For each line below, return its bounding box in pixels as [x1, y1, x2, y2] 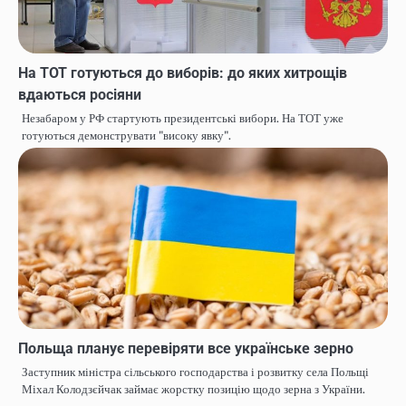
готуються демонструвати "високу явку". [22, 129, 231, 143]
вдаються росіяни [18, 86, 141, 104]
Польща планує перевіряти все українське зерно [18, 340, 353, 358]
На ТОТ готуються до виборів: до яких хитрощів [18, 64, 347, 82]
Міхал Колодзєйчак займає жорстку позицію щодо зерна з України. [22, 382, 365, 397]
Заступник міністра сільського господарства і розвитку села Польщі [22, 365, 369, 380]
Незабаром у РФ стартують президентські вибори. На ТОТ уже [22, 111, 343, 126]
